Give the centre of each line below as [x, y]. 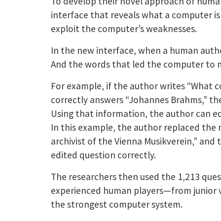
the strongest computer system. [117, 204]
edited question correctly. [104, 155]
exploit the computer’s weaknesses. [124, 28]
